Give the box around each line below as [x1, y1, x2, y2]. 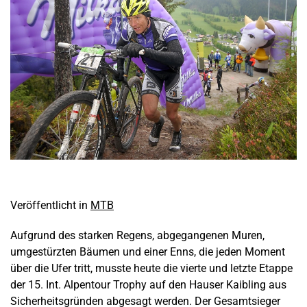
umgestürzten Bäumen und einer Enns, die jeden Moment [10, 245, 285, 258]
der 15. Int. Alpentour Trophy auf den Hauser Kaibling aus [10, 278, 286, 291]
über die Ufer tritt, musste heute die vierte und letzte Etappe [10, 261, 293, 275]
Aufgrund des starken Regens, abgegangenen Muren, [10, 228, 265, 242]
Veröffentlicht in [10, 198, 90, 212]
